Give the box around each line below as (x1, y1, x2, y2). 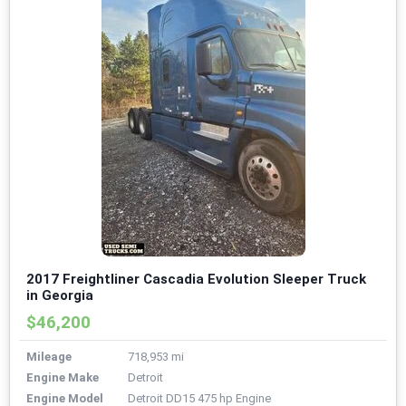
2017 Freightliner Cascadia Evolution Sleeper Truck (26, 271, 366, 288)
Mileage (26, 350, 72, 364)
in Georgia (26, 287, 93, 304)
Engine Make (26, 371, 99, 385)
